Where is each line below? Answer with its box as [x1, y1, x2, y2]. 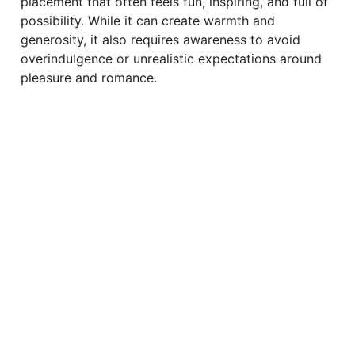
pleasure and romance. [21, 70, 157, 86]
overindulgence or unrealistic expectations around [21, 51, 322, 67]
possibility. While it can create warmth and [21, 13, 275, 29]
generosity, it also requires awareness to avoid [21, 32, 300, 48]
